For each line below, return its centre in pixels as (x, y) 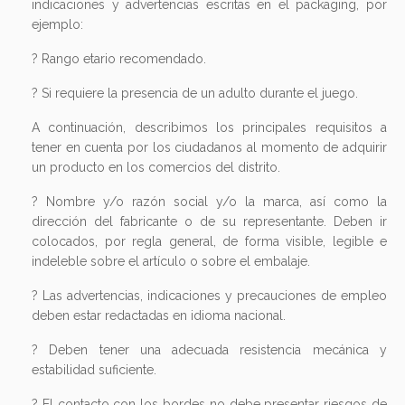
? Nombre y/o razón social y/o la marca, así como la (209, 202)
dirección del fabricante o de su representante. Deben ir (209, 221)
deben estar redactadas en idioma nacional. (159, 316)
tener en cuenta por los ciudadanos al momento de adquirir (209, 147)
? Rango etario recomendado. (119, 59)
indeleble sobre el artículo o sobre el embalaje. (171, 261)
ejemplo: (57, 24)
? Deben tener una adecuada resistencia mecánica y (209, 350)
